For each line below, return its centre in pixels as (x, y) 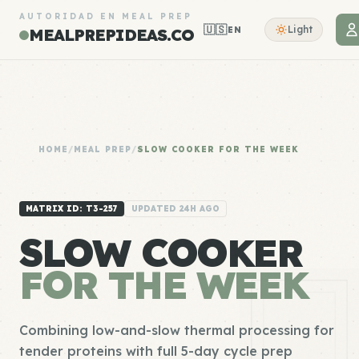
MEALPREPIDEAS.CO (111, 35)
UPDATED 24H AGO (175, 209)
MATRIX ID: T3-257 (72, 209)
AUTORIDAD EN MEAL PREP (106, 16)
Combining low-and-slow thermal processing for (177, 330)
